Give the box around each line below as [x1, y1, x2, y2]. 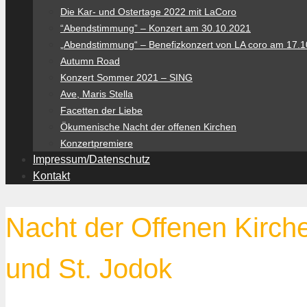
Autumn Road [60, 56, 120, 66]
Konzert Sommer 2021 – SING [60, 72, 193, 83]
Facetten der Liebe [60, 105, 143, 116]
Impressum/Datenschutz [33, 153, 150, 165]
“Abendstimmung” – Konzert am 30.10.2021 [60, 23, 251, 34]
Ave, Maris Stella [60, 88, 133, 99]
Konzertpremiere [60, 138, 133, 149]
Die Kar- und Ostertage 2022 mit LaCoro [60, 6, 236, 17]
